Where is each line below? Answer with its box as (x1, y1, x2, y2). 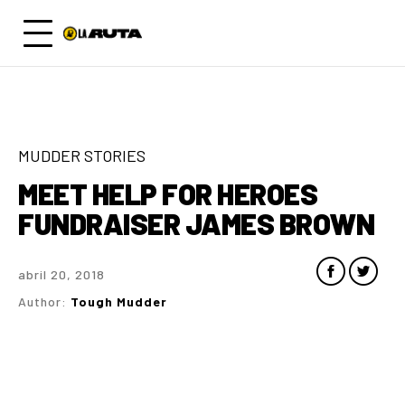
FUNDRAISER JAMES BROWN (18, 206, 374, 240)
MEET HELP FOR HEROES (18, 176, 317, 211)
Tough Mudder (71, 294, 167, 309)
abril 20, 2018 (18, 267, 105, 282)
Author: (18, 294, 71, 309)
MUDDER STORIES (18, 146, 146, 165)
